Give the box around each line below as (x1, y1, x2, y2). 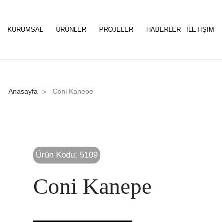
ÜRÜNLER (56, 26, 88, 33)
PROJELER (99, 26, 135, 33)
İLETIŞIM (186, 26, 214, 33)
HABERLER (146, 26, 181, 33)
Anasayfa (8, 87, 38, 95)
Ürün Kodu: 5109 (36, 150, 98, 160)
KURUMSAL (7, 26, 45, 33)
